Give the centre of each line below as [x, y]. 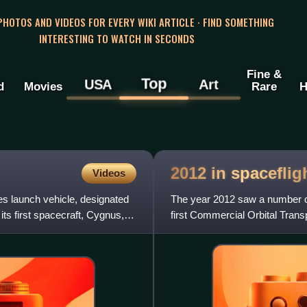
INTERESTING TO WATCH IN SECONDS [116, 38]
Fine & [264, 74]
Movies [43, 87]
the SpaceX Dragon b [219, 231]
